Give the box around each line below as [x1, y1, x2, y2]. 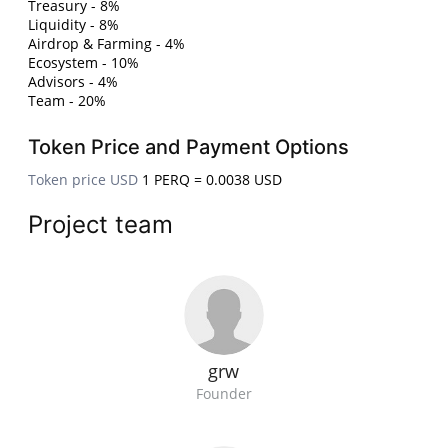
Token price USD [28, 170, 139, 190]
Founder [195, 383, 252, 403]
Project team [28, 210, 174, 240]
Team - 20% [28, 91, 107, 111]
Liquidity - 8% [28, 15, 120, 35]
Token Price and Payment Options [28, 135, 350, 160]
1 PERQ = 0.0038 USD [142, 170, 283, 190]
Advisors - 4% [28, 72, 119, 92]
